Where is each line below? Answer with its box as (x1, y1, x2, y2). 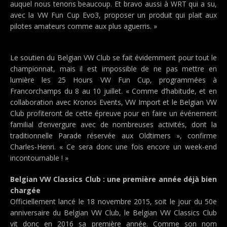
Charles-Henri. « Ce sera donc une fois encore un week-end (10, 142, 217, 152)
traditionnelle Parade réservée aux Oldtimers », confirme (10, 131, 217, 140)
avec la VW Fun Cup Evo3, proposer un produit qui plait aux (10, 10, 217, 20)
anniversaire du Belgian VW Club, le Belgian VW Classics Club (10, 208, 217, 217)
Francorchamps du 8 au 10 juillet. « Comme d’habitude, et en (10, 86, 217, 96)
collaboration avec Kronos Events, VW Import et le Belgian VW (10, 97, 217, 107)
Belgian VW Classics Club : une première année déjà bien (10, 174, 217, 184)
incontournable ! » (10, 153, 68, 163)
